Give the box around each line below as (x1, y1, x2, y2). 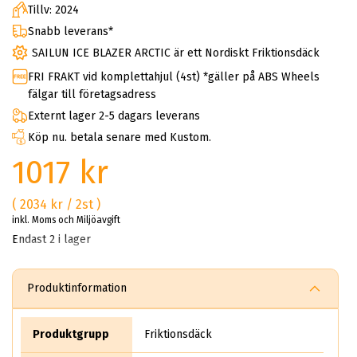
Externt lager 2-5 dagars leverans (28, 108, 200, 123)
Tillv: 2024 (28, 3, 79, 18)
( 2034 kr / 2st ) (12, 196, 100, 212)
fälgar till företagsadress (28, 87, 156, 101)
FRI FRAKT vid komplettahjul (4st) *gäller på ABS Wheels (28, 69, 320, 84)
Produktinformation (27, 280, 127, 295)
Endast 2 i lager (12, 232, 91, 246)
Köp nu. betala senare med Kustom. (28, 130, 211, 144)
